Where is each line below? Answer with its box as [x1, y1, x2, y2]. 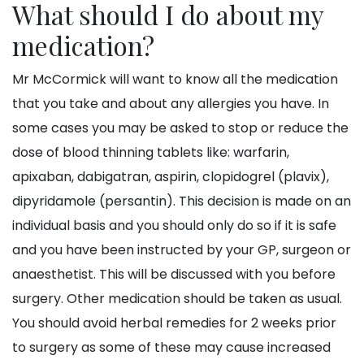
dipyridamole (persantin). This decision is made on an [12, 192, 351, 211]
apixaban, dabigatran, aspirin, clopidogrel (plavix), [12, 167, 329, 187]
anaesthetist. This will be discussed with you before [12, 265, 336, 284]
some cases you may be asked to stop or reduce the [12, 119, 349, 138]
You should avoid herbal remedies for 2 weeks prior [12, 314, 336, 333]
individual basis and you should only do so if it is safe [12, 216, 336, 236]
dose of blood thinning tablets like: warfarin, [12, 143, 289, 162]
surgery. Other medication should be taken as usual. [12, 289, 342, 309]
